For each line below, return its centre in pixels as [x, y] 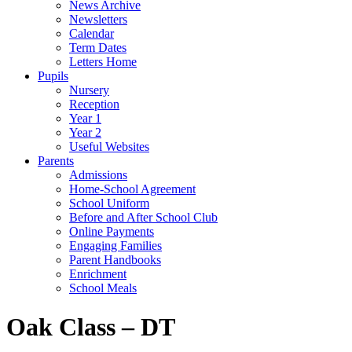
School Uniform [109, 203]
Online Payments [112, 232]
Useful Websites [109, 147]
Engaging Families [115, 246]
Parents [56, 161]
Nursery [89, 90]
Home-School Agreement [132, 189]
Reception [94, 104]
